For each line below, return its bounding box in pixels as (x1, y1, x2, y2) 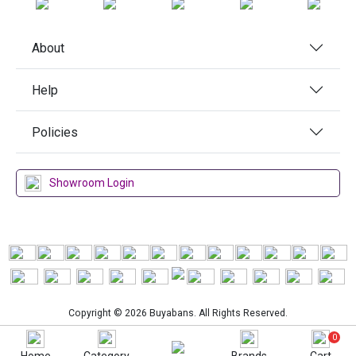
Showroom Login (49, 176, 134, 189)
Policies (32, 124, 78, 140)
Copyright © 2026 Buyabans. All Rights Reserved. (68, 308, 288, 319)
